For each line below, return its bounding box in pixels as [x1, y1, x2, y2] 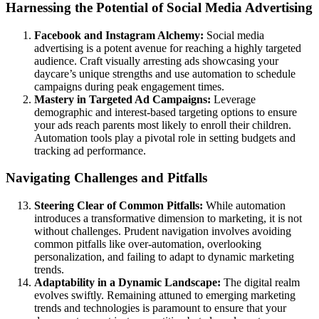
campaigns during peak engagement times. [34, 80, 224, 93]
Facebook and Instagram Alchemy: [34, 28, 204, 41]
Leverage [211, 93, 256, 105]
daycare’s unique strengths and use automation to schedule [34, 67, 296, 80]
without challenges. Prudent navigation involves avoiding [34, 225, 291, 238]
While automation [203, 199, 286, 212]
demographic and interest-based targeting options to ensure [34, 105, 297, 118]
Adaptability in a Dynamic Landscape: [34, 276, 221, 289]
